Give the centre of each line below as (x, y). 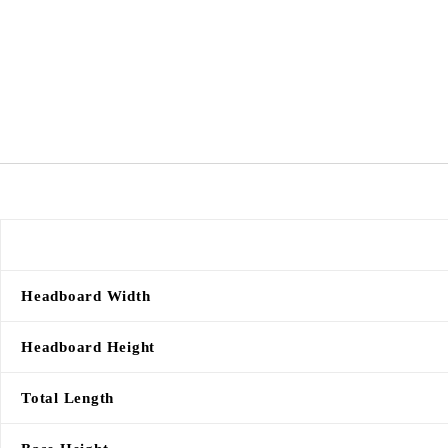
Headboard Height (88, 346)
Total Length (67, 397)
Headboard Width (86, 295)
